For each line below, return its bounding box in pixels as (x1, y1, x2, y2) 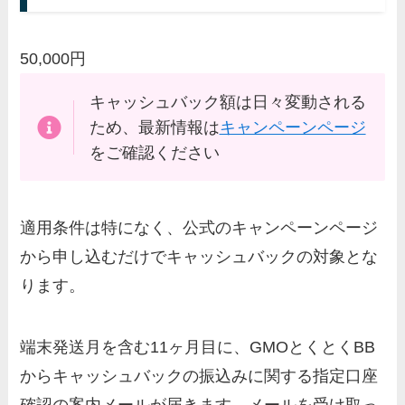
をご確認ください (89, 143, 220, 162)
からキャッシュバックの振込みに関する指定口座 (20, 367, 379, 386)
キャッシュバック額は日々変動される (89, 92, 366, 111)
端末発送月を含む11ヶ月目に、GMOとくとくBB (20, 338, 376, 357)
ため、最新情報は (89, 118, 220, 137)
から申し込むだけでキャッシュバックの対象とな (20, 248, 379, 267)
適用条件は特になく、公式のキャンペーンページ (20, 219, 379, 238)
